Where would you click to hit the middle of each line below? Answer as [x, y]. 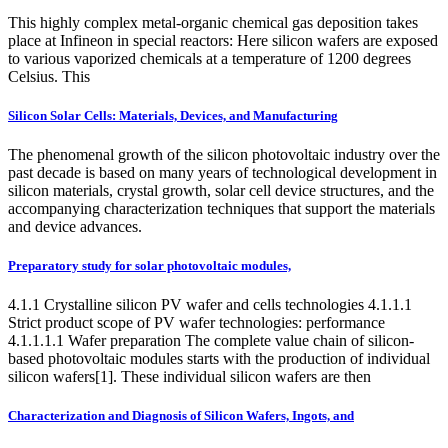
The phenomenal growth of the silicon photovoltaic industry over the [224, 154]
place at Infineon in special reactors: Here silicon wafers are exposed [223, 40]
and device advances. [75, 226]
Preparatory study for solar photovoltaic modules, [149, 266]
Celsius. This [49, 76]
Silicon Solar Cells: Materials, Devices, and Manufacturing [173, 115]
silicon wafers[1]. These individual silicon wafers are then [189, 377]
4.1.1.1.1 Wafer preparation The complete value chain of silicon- [211, 341]
